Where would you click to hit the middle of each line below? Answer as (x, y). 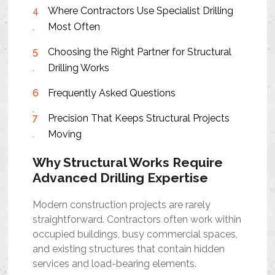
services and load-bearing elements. (115, 263)
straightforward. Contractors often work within (137, 219)
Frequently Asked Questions (112, 93)
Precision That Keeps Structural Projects (139, 118)
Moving (65, 134)
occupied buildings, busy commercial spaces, (135, 234)
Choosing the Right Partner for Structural (140, 52)
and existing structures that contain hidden (129, 249)
